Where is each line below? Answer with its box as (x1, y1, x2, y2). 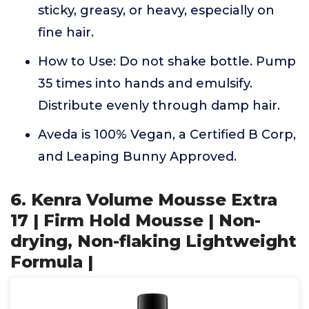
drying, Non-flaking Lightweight (10, 231, 297, 252)
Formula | (10, 252, 93, 272)
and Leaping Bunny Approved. (38, 149, 237, 165)
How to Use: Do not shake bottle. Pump (38, 54, 296, 70)
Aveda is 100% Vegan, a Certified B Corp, (38, 127, 296, 143)
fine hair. (38, 25, 94, 41)
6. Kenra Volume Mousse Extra (10, 190, 277, 210)
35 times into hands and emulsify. (38, 76, 252, 92)
